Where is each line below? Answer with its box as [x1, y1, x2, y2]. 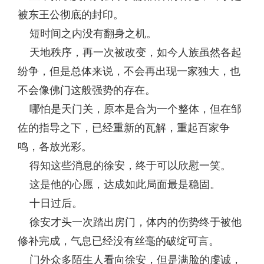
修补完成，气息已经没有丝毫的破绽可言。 [18, 235, 219, 247]
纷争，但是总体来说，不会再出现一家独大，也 [18, 65, 240, 77]
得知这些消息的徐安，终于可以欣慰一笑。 [18, 160, 231, 171]
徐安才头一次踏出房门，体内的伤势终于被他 [18, 216, 242, 228]
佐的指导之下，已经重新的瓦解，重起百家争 [18, 122, 230, 134]
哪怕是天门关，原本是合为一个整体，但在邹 [18, 103, 242, 115]
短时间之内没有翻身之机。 [18, 28, 157, 39]
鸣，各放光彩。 [18, 141, 92, 153]
